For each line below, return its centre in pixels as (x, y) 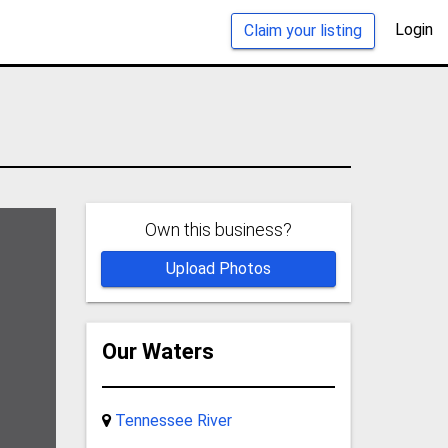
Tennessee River (173, 420)
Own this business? (218, 229)
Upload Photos (218, 268)
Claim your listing (303, 30)
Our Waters (157, 351)
